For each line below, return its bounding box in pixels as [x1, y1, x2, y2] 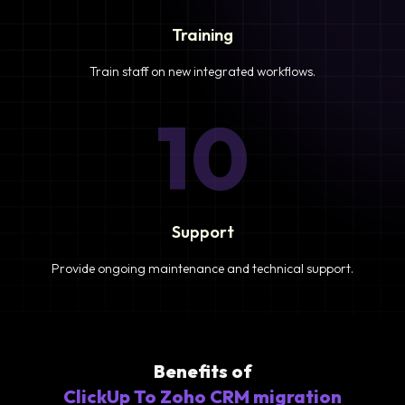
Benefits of [153, 359, 252, 382]
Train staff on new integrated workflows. [89, 62, 316, 80]
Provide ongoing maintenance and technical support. [52, 259, 353, 277]
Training [172, 24, 233, 45]
